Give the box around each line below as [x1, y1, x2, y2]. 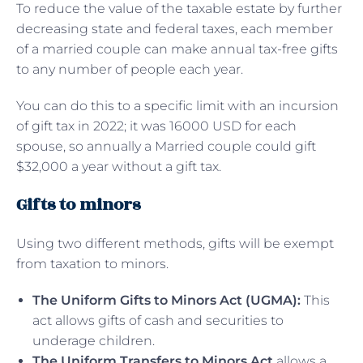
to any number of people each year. [16, 61, 243, 77]
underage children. [32, 332, 155, 348]
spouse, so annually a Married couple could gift [16, 138, 316, 154]
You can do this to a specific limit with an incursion [16, 97, 339, 113]
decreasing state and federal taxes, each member [16, 20, 333, 36]
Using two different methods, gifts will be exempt [16, 235, 334, 251]
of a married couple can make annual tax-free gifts [16, 41, 338, 57]
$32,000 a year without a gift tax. [16, 158, 221, 174]
